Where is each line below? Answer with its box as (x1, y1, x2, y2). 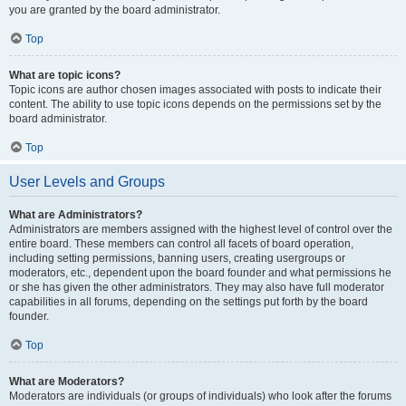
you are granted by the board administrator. (9, 4, 220, 16)
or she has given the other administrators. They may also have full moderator (9, 281, 384, 294)
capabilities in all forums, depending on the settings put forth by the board (9, 295, 368, 308)
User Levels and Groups (9, 174, 165, 189)
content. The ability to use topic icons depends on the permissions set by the (9, 98, 382, 111)
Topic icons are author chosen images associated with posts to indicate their (9, 83, 382, 96)
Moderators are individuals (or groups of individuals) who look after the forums (9, 390, 391, 402)
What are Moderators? (9, 375, 124, 388)
